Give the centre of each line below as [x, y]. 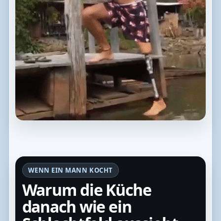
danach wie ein [77, 206]
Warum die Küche [87, 189]
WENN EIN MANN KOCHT [70, 170]
